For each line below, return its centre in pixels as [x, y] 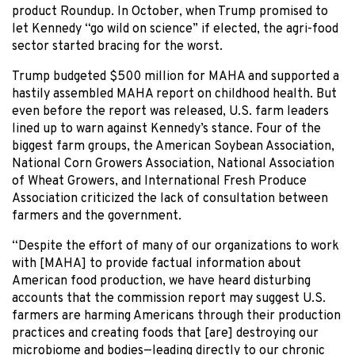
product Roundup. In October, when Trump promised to [170, 11]
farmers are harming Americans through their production [176, 316]
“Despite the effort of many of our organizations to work [176, 246]
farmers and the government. [97, 216]
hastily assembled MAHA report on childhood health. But [174, 94]
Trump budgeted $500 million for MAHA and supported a [176, 76]
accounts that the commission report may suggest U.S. [169, 298]
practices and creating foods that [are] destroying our [165, 333]
